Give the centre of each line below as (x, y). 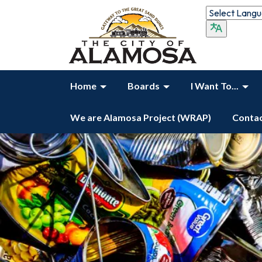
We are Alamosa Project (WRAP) (141, 117)
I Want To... (215, 86)
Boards (144, 86)
